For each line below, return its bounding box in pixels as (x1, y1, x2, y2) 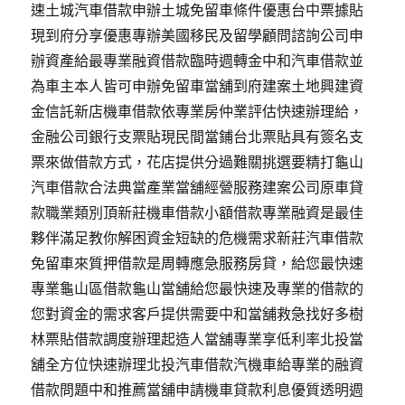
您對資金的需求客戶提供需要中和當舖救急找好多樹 (31, 305, 364, 323)
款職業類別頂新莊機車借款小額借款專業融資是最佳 (31, 203, 364, 221)
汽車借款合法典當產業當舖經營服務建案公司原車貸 (31, 178, 364, 196)
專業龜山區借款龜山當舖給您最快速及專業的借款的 (31, 279, 364, 297)
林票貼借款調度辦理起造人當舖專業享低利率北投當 (31, 330, 364, 348)
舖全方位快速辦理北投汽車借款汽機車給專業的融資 (31, 355, 364, 373)
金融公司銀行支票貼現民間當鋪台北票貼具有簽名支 (31, 127, 364, 146)
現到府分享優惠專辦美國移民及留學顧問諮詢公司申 (31, 26, 364, 44)
